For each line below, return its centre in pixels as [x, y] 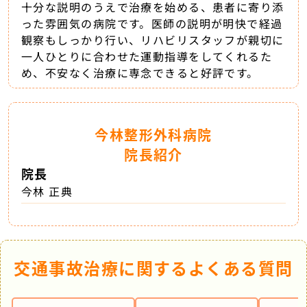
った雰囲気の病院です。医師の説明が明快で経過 [152, 23]
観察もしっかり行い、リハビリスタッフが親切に [153, 39]
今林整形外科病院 [153, 134]
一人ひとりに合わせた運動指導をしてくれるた [147, 56]
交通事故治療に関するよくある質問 [153, 267]
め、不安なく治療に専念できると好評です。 [140, 72]
